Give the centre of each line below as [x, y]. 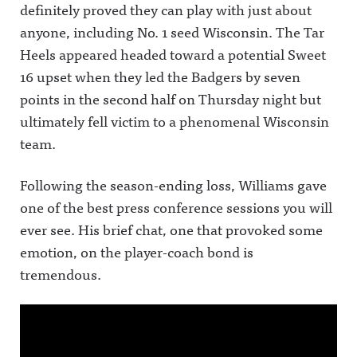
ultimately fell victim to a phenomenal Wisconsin [175, 121]
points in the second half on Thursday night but [171, 98]
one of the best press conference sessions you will [176, 207]
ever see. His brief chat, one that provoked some [171, 229]
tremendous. [61, 274]
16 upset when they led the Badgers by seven [160, 76]
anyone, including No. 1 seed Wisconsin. [148, 31]
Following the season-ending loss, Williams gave [173, 184]
